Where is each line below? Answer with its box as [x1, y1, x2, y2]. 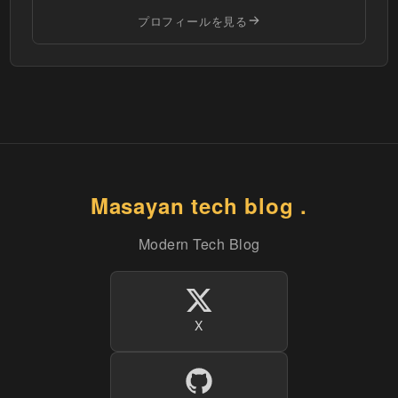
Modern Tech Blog [138, 233, 260, 254]
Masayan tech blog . [90, 189, 308, 220]
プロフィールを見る [137, 12, 249, 29]
